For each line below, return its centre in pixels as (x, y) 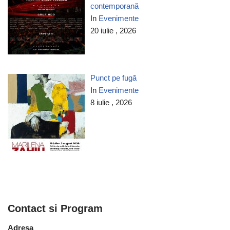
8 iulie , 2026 (111, 102)
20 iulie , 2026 (113, 30)
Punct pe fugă (114, 78)
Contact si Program (55, 208)
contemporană (115, 6)
